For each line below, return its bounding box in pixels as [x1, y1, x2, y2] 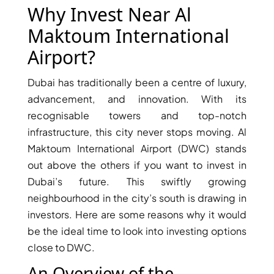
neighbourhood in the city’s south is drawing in [28, 191, 246, 204]
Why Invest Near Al [28, 1, 192, 27]
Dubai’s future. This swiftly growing [28, 174, 246, 188]
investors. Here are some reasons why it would [28, 207, 246, 221]
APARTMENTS [91, 166, 139, 177]
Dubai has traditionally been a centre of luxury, [28, 75, 246, 89]
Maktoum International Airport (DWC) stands [28, 141, 246, 155]
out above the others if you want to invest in [28, 158, 246, 171]
